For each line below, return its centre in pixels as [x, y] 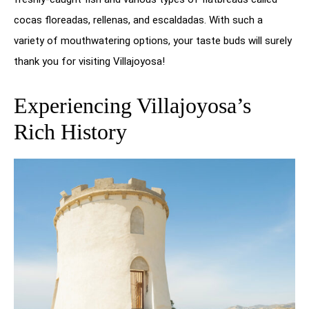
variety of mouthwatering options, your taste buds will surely [153, 41]
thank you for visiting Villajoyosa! [89, 62]
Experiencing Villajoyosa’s [132, 106]
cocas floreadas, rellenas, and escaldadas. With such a [138, 20]
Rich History [70, 132]
